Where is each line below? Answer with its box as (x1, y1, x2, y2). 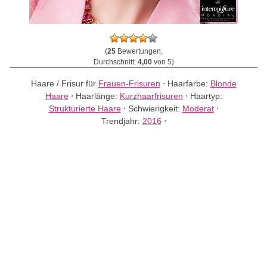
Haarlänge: (75, 91, 120, 101)
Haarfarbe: (167, 79, 210, 88)
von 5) (151, 58, 174, 66)
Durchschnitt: (93, 58, 138, 66)
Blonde (210, 79, 237, 88)
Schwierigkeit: (128, 104, 182, 113)
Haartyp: (190, 91, 222, 101)
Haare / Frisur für (30, 79, 98, 88)
